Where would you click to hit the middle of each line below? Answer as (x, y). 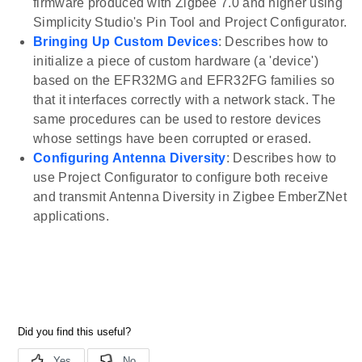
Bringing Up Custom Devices (126, 42)
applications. (71, 217)
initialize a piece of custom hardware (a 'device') (176, 61)
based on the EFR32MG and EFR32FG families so (184, 81)
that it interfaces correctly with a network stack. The (185, 100)
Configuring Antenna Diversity (130, 158)
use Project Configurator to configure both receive (181, 178)
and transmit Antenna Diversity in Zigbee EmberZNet (190, 197)
